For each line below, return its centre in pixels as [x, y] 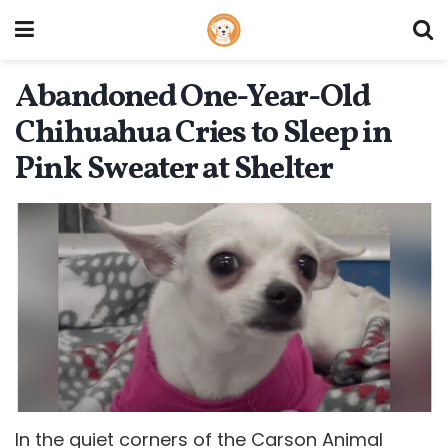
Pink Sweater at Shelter [174, 170]
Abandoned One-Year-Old [192, 98]
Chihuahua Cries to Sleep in [203, 134]
